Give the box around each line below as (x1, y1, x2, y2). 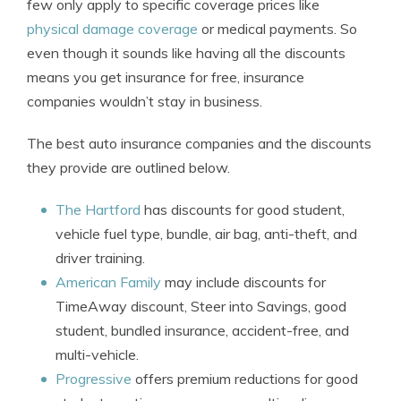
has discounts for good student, (141, 200, 345, 218)
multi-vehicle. (55, 346, 139, 363)
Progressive (55, 370, 132, 388)
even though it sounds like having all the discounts (27, 44, 346, 62)
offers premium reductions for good (132, 370, 358, 388)
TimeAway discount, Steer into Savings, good (55, 297, 346, 315)
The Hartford (55, 200, 141, 218)
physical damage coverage (27, 20, 198, 38)
